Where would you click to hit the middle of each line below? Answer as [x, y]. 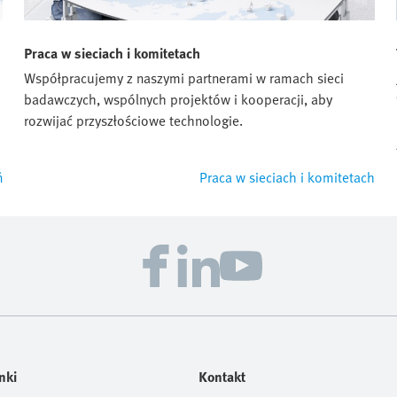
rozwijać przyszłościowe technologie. [133, 120]
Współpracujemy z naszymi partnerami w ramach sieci [184, 78]
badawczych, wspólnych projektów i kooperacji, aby [178, 99]
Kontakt [222, 376]
